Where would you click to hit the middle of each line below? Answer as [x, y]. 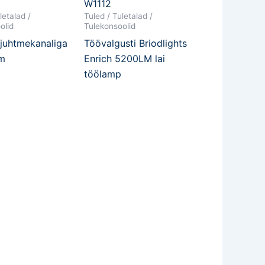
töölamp [103, 74]
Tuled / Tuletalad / [118, 16]
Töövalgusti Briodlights [135, 43]
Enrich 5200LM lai [125, 58]
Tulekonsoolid [110, 26]
